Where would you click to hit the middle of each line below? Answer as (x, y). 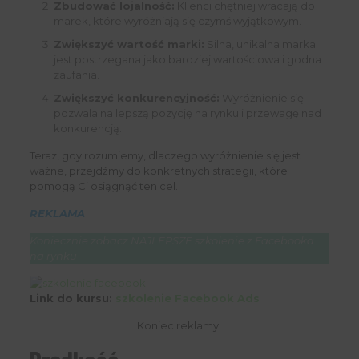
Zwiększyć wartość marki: (129, 44)
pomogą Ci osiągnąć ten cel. (103, 186)
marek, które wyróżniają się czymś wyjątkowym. (177, 21)
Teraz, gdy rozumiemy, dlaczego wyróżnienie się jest (165, 156)
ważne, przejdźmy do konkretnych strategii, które (158, 171)
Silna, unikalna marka (260, 44)
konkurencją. (87, 129)
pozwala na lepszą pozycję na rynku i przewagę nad (187, 113)
